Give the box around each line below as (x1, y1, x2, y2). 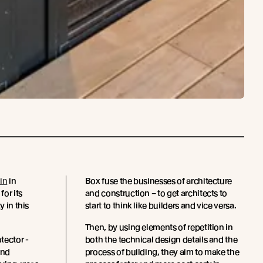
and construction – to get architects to (85, 188, 228, 198)
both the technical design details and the (85, 235, 238, 244)
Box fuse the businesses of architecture (85, 176, 232, 186)
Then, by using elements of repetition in (85, 222, 233, 232)
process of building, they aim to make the (85, 247, 240, 257)
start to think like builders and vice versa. (85, 201, 237, 210)
